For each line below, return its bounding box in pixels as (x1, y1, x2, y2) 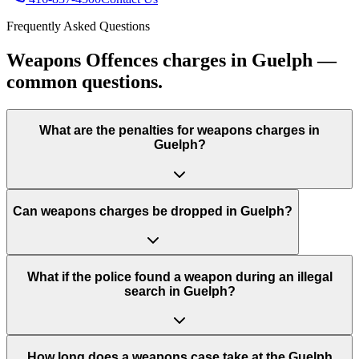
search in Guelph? (123, 284, 236, 298)
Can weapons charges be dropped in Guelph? (13, 204, 292, 218)
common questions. (6, 71, 163, 92)
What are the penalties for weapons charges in (39, 123, 320, 138)
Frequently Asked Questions (6, 19, 150, 34)
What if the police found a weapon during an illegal (26, 269, 333, 284)
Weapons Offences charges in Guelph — (6, 49, 337, 71)
